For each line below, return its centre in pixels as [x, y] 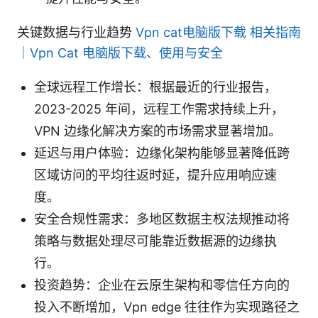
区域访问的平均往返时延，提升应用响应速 [155, 175]
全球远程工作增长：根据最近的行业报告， [155, 87]
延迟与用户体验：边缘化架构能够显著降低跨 [162, 153]
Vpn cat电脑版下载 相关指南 [218, 32]
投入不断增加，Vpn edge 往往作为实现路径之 [167, 307]
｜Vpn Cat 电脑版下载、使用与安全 [120, 53]
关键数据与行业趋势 [76, 32]
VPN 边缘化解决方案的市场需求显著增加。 [158, 131]
